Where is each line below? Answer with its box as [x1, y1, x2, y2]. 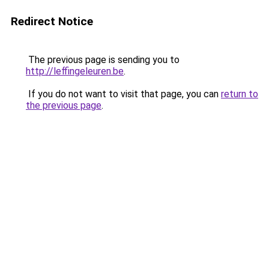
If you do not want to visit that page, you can [26, 88, 221, 100]
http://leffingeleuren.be [26, 65, 124, 77]
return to [221, 88, 258, 100]
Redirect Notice [11, 14, 93, 28]
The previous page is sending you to [26, 54, 180, 65]
